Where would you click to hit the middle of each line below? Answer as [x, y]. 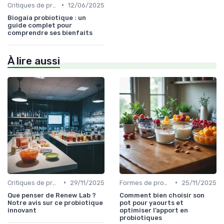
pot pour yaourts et [151, 202]
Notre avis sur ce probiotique [55, 202]
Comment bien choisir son [162, 195]
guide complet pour [40, 25]
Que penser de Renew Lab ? [52, 195]
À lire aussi [34, 61]
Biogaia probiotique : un [47, 17]
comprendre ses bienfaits [50, 32]
